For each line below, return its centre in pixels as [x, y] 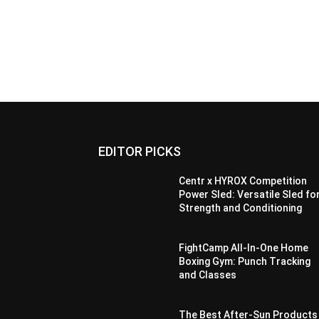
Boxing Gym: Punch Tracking [245, 262]
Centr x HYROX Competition [243, 181]
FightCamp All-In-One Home [244, 248]
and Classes [208, 275]
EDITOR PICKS [140, 152]
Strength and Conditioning [241, 208]
